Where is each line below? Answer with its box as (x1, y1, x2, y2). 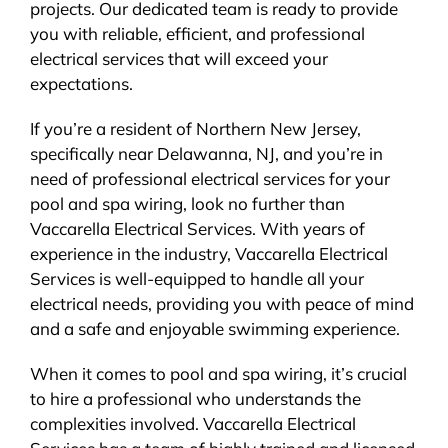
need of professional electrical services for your (29, 168, 390, 190)
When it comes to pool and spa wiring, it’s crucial (29, 363, 407, 385)
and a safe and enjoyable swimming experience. (29, 318, 400, 340)
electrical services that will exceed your (29, 48, 328, 70)
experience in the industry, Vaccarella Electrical (29, 243, 388, 265)
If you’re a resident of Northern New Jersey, (29, 118, 361, 140)
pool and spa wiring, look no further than (29, 193, 345, 215)
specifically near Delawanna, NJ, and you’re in (29, 143, 383, 165)
